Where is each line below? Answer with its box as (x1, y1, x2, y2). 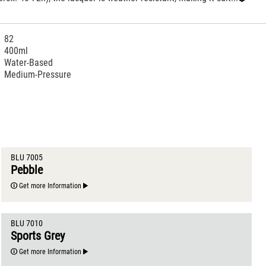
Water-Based (4, 57, 53, 69)
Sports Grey (10, 228, 68, 243)
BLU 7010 (10, 218, 43, 229)
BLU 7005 (10, 152, 43, 163)
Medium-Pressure (4, 69, 72, 81)
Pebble (10, 162, 46, 177)
